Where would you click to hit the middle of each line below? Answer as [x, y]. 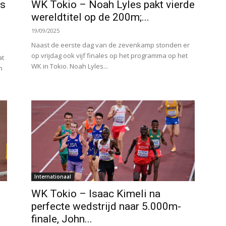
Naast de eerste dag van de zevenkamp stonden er [110, 45]
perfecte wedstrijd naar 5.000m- [106, 206]
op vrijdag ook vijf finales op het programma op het [109, 55]
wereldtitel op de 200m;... [90, 17]
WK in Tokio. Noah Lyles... [70, 66]
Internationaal [53, 177]
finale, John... [62, 219]
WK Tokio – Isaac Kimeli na [96, 194]
